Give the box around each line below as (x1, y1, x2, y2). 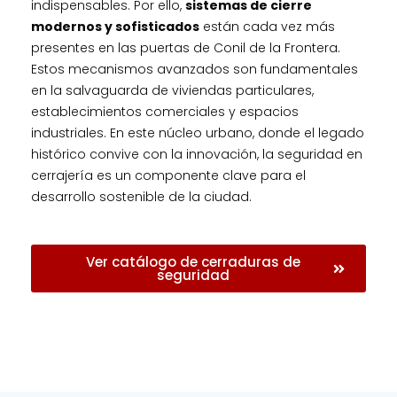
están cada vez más (199, 17, 335, 35)
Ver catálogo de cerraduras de (85, 253, 300, 272)
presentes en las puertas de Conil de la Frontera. (31, 38, 340, 57)
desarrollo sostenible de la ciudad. (31, 187, 252, 206)
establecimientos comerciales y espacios (31, 102, 299, 121)
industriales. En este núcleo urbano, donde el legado (31, 123, 364, 142)
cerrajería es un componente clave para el (31, 166, 306, 184)
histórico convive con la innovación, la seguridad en (31, 144, 362, 163)
